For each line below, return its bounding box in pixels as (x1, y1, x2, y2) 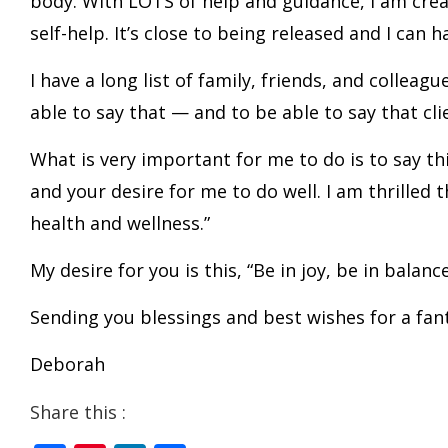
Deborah (30, 352, 105, 376)
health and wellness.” (30, 211, 210, 235)
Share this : (30, 400, 126, 424)
